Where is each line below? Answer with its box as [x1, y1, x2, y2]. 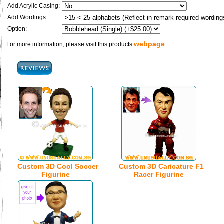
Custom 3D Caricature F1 [118, 162, 204, 170]
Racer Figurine [133, 170, 184, 178]
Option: [7, 25, 27, 32]
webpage [134, 40, 165, 48]
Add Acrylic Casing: [7, 2, 60, 9]
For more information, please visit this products [6, 41, 134, 48]
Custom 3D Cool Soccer [17, 162, 98, 170]
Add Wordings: [7, 14, 47, 21]
